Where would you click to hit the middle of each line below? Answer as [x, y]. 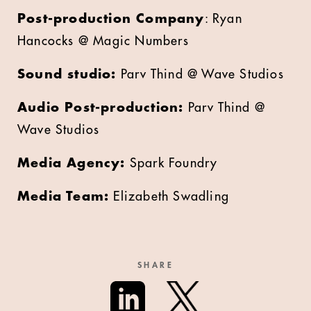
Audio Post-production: [101, 107]
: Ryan [223, 18]
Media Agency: [72, 163]
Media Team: [64, 196]
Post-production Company [111, 18]
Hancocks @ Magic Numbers [103, 41]
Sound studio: [67, 74]
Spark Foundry [171, 163]
